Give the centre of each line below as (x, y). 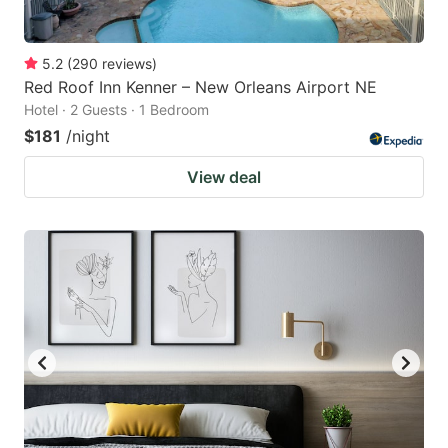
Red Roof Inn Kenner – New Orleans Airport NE (200, 86)
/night (88, 135)
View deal (224, 176)
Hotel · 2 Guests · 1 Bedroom (116, 109)
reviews (127, 63)
